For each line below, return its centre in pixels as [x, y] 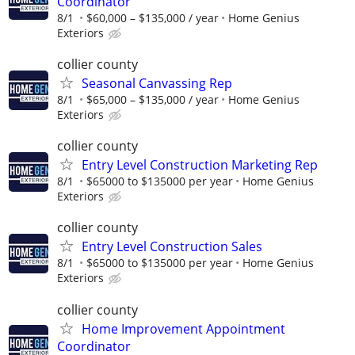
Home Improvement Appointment [183, 328]
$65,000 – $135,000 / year [153, 100]
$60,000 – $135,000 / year [153, 17]
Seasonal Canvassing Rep [157, 84]
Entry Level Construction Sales [172, 247]
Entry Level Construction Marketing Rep [200, 165]
